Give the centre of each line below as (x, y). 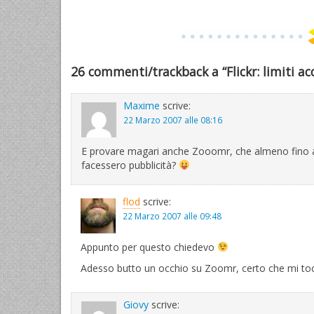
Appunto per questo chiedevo (149, 247)
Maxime (142, 105)
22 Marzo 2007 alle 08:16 (173, 120)
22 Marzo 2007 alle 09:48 (172, 216)
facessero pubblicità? (130, 165)
